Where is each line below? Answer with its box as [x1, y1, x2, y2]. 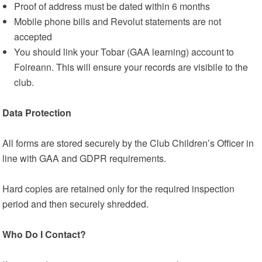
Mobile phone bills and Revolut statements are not [14, 15, 222, 28]
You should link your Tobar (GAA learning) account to [14, 45, 235, 58]
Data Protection [2, 106, 72, 119]
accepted [14, 30, 53, 43]
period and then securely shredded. [2, 197, 149, 211]
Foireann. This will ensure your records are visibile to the [14, 60, 249, 74]
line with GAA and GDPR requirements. [2, 151, 167, 165]
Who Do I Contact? [2, 227, 87, 241]
